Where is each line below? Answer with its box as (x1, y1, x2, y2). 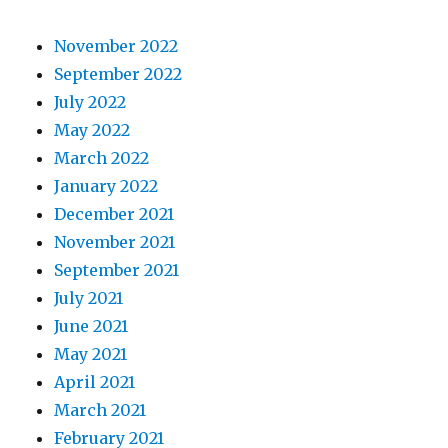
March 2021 (54, 399, 147, 420)
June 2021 (54, 315, 129, 336)
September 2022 (54, 63, 183, 84)
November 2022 (54, 35, 179, 56)
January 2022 (54, 175, 159, 196)
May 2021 (54, 343, 128, 364)
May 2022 (54, 119, 131, 140)
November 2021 (54, 231, 176, 252)
